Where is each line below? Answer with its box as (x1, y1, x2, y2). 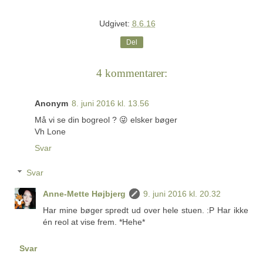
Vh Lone (35, 127, 66, 137)
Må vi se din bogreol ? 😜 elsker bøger (35, 115, 177, 125)
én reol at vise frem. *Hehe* (43, 217, 146, 227)
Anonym (35, 99, 68, 109)
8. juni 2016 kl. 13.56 (72, 99, 149, 109)
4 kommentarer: (96, 67, 167, 80)
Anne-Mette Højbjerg (43, 188, 126, 198)
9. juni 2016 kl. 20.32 (143, 188, 221, 198)
